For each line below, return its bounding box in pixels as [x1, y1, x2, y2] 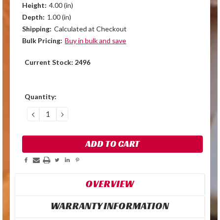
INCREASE [59, 108, 102, 119]
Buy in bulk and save [64, 36, 126, 45]
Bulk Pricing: [22, 36, 62, 45]
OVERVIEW [85, 177, 134, 191]
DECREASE [30, 108, 75, 119]
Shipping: [22, 24, 52, 33]
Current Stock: [25, 57, 75, 66]
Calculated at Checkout [54, 24, 127, 33]
